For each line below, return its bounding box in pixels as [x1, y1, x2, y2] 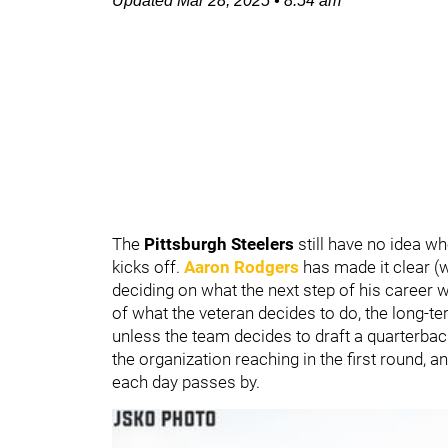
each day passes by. [112, 372, 260, 392]
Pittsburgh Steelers [144, 234, 298, 254]
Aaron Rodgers [184, 257, 299, 277]
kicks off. [112, 257, 184, 277]
